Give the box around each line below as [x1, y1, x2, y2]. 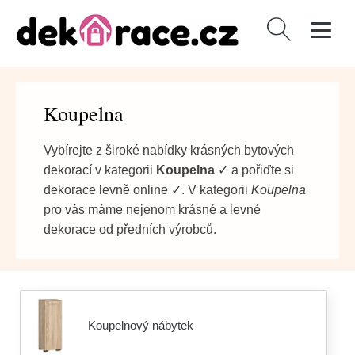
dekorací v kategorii [44, 163, 156, 177]
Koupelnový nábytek [88, 319, 193, 332]
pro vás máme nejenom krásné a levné [44, 203, 261, 216]
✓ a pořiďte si [215, 163, 294, 177]
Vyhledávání [263, 20, 333, 34]
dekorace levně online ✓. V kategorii [44, 183, 251, 197]
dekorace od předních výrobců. [44, 223, 216, 236]
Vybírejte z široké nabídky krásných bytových [44, 143, 294, 157]
